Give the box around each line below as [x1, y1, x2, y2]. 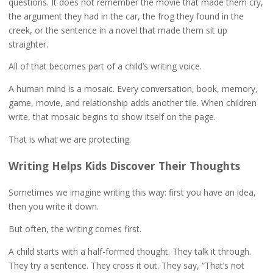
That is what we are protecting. [8, 133, 131, 146]
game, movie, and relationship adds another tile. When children [8, 97, 257, 109]
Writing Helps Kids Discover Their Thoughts [8, 158, 240, 173]
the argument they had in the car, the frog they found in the [8, 10, 244, 22]
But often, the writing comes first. [8, 223, 141, 235]
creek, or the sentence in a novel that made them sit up [8, 24, 227, 36]
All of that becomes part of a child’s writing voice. [8, 60, 202, 73]
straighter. [8, 38, 48, 50]
